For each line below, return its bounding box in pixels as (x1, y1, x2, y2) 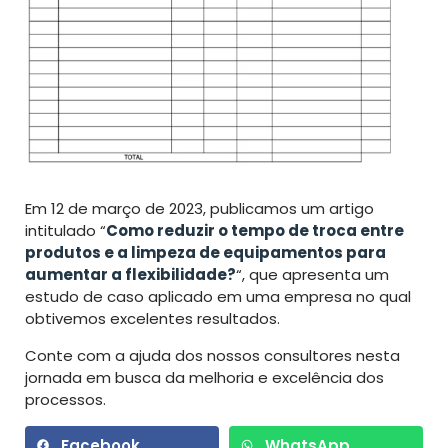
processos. (25, 388, 106, 410)
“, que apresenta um (236, 263, 389, 285)
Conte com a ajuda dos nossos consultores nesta (25, 344, 400, 366)
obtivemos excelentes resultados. (25, 307, 280, 329)
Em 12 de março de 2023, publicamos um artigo (25, 197, 374, 219)
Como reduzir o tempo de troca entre (106, 219, 404, 241)
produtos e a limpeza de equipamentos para (25, 241, 386, 263)
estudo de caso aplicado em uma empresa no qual (25, 285, 411, 307)
